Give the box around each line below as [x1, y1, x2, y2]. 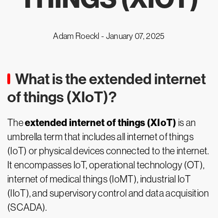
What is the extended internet [15, 70, 206, 88]
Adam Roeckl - [53, 31, 106, 41]
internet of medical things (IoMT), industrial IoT [7, 174, 191, 184]
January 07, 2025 [106, 31, 165, 41]
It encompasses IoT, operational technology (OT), [7, 160, 205, 170]
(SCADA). [7, 202, 47, 213]
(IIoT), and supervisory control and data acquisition [7, 188, 209, 199]
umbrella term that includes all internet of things [7, 131, 194, 142]
